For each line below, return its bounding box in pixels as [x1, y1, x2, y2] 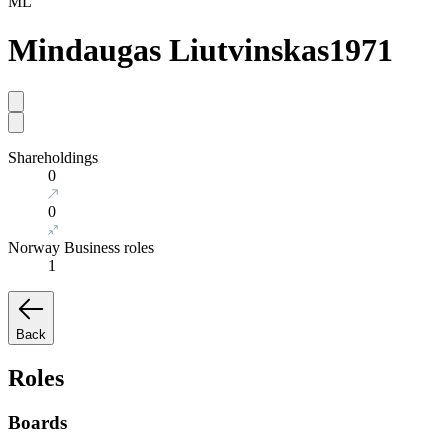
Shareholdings [8, 148, 98, 166]
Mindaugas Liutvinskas [8, 32, 329, 69]
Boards [8, 411, 67, 433]
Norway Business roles [8, 238, 154, 256]
